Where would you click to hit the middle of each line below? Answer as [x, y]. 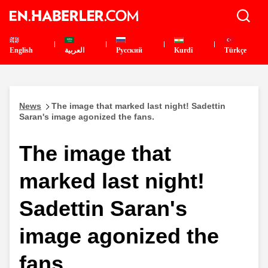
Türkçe [235, 50]
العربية [74, 50]
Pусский [130, 50]
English [21, 50]
